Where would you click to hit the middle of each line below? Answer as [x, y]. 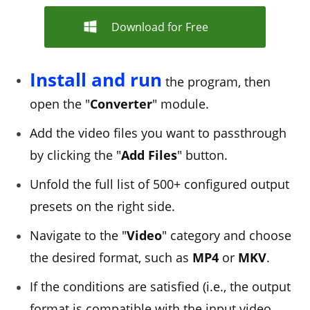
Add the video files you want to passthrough [158, 133]
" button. [202, 155]
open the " [60, 104]
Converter [121, 104]
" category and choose [226, 235]
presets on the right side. [102, 206]
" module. [180, 104]
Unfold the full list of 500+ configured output [159, 184]
